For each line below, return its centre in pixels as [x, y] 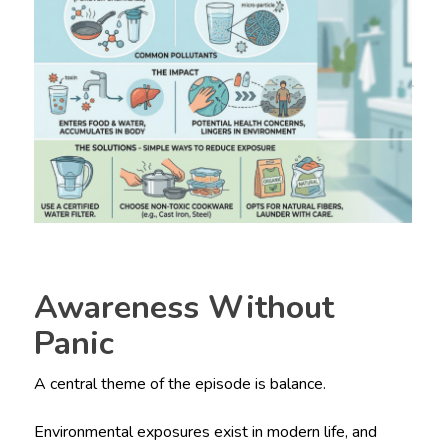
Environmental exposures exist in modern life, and [205, 432]
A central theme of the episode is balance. [179, 384]
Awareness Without [183, 308]
